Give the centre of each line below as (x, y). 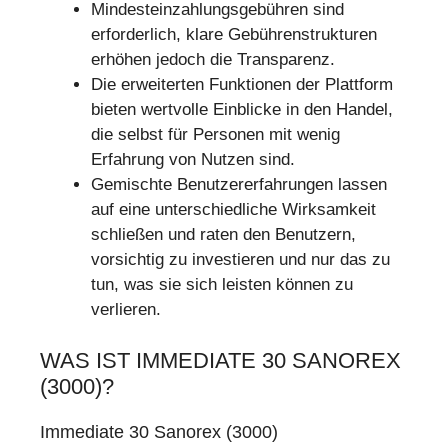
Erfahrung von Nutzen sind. (193, 160)
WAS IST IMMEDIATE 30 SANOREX (220, 360)
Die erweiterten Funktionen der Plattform (242, 85)
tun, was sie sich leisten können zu (222, 285)
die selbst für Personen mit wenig (215, 135)
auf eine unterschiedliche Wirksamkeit (233, 210)
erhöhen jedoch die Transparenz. (213, 60)
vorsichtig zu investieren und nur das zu (240, 260)
